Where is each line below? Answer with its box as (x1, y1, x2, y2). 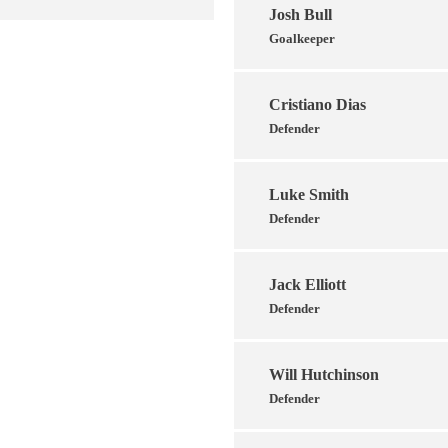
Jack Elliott (269, 275, 346, 293)
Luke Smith (269, 185, 349, 203)
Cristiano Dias (269, 95, 366, 113)
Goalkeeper (269, 30, 335, 46)
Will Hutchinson (269, 365, 379, 383)
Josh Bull (269, 5, 332, 23)
